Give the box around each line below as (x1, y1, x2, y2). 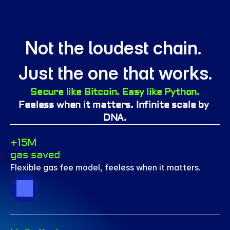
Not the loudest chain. (25, 37, 201, 59)
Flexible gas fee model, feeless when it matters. (10, 162, 201, 172)
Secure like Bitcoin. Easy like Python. (30, 86, 200, 98)
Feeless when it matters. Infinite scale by (18, 99, 209, 111)
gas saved (10, 148, 61, 161)
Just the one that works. (18, 62, 212, 84)
